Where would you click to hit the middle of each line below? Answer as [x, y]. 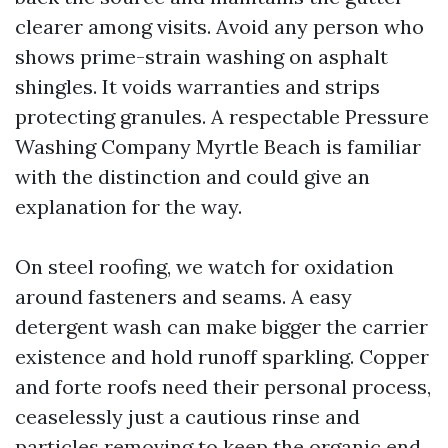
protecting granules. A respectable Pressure [222, 116]
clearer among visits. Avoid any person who [219, 26]
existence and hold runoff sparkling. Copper [222, 356]
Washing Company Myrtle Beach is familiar [218, 146]
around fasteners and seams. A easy [183, 296]
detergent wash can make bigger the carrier [221, 326]
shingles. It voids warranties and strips [197, 86]
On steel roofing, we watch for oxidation [204, 266]
